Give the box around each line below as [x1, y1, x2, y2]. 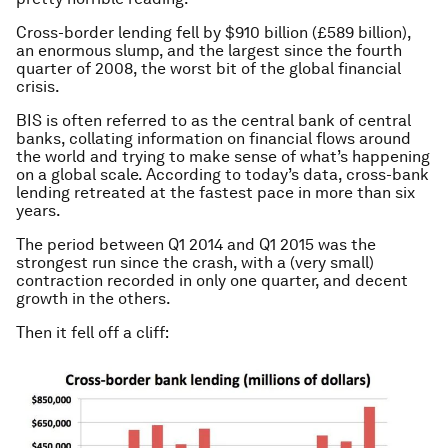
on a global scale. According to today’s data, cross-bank [16, 165, 429, 184]
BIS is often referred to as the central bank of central [16, 111, 411, 130]
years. [16, 201, 61, 220]
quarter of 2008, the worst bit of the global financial [16, 59, 401, 78]
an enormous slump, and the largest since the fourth [16, 41, 402, 60]
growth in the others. [16, 289, 171, 308]
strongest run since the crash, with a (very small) [16, 253, 374, 272]
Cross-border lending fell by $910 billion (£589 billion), [16, 23, 411, 42]
